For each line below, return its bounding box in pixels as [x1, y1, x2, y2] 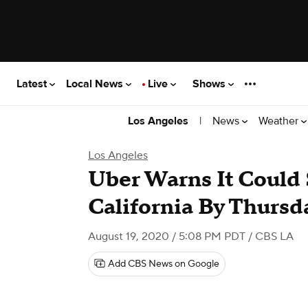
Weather [258, 113, 301, 128]
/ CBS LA [245, 230, 294, 243]
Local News [66, 76, 126, 91]
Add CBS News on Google [108, 258, 219, 270]
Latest [16, 76, 49, 91]
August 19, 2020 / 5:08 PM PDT [88, 230, 245, 243]
